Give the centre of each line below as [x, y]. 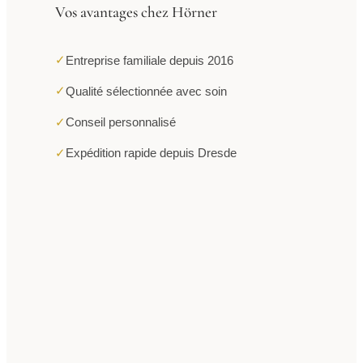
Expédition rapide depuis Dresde [151, 153]
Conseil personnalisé [120, 122]
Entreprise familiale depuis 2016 [149, 60]
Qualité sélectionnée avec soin [146, 91]
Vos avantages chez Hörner [136, 12]
